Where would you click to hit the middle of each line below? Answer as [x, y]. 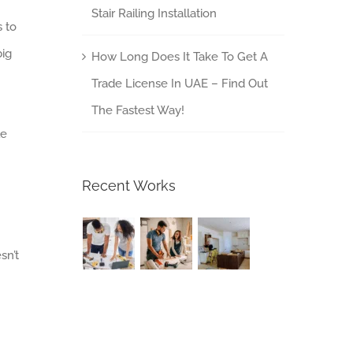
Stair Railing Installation [154, 13]
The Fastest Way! [137, 110]
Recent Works [128, 185]
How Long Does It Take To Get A [179, 56]
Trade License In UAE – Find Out [179, 83]
